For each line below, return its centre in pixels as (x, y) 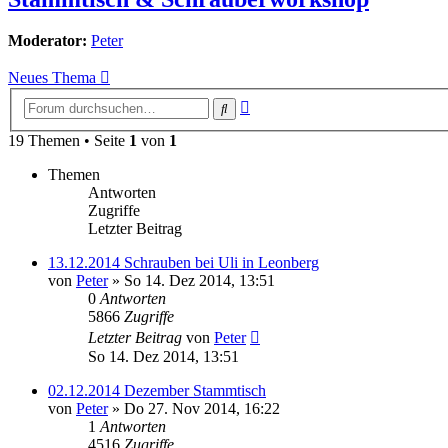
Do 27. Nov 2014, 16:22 (202, 408)
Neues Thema (52, 78)
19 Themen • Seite (68, 140)
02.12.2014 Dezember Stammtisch (157, 390)
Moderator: (47, 41)
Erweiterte (281, 103)
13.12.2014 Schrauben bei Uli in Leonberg (183, 262)
